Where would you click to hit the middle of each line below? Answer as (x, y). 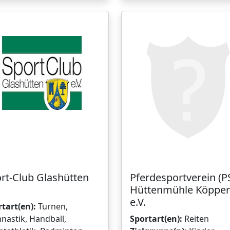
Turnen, (52, 206)
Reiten (196, 218)
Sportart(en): (156, 218)
